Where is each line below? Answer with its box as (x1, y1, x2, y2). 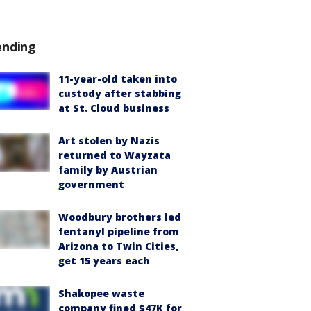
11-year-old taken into (58, 72, 177, 85)
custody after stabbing (58, 87, 181, 100)
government (58, 178, 124, 191)
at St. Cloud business (58, 101, 169, 115)
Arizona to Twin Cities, (58, 239, 178, 253)
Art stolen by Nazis (58, 134, 160, 147)
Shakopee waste (58, 287, 144, 300)
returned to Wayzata (58, 149, 171, 162)
